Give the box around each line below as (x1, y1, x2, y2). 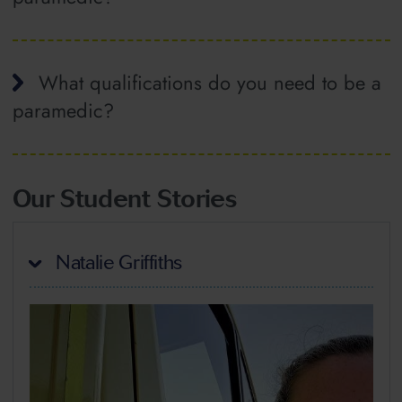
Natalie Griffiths (50, 249, 183, 275)
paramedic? (12, 96, 114, 126)
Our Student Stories (12, 182, 237, 214)
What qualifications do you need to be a (38, 68, 381, 98)
